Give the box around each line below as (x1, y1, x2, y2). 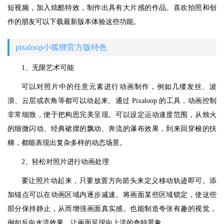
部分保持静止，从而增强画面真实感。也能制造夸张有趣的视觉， (7, 205, 216, 212)
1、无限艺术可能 (21, 64, 74, 71)
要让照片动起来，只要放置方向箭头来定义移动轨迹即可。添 (21, 177, 216, 184)
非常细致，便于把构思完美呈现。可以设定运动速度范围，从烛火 (7, 111, 216, 118)
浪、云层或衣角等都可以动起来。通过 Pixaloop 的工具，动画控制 (7, 97, 216, 104)
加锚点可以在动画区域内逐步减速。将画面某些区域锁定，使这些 (7, 191, 216, 198)
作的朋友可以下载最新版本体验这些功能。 (7, 18, 140, 25)
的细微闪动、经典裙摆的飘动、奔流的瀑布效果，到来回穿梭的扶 (7, 125, 216, 132)
